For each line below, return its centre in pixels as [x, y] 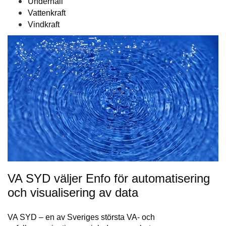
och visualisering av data [73, 192]
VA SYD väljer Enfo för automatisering [109, 178]
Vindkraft [44, 25]
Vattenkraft [47, 13]
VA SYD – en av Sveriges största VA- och [81, 217]
